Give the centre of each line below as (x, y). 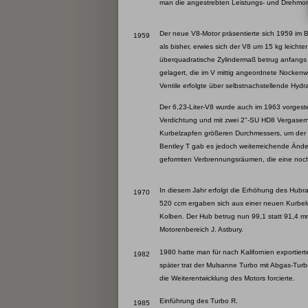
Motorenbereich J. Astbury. (201, 230)
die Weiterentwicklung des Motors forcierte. (227, 278)
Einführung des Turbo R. (198, 301)
